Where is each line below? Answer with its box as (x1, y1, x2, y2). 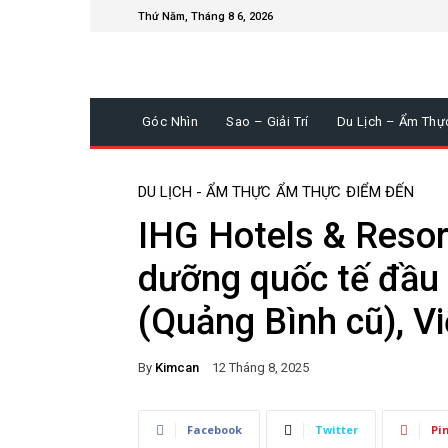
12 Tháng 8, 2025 (212, 360, 309, 376)
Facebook (187, 422, 242, 438)
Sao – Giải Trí (226, 114, 309, 130)
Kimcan (155, 359, 199, 375)
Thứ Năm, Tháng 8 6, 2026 (138, 9, 273, 23)
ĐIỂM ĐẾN (346, 183, 414, 202)
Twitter (315, 422, 358, 438)
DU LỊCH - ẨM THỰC (138, 183, 271, 202)
